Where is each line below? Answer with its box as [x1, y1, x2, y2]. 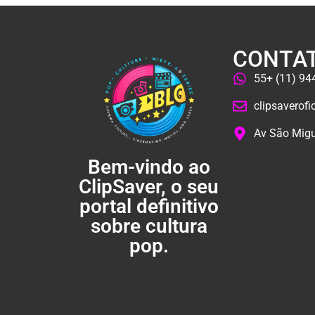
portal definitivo [79, 195, 219, 219]
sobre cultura [90, 214, 207, 238]
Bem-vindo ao [87, 155, 210, 179]
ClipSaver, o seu [79, 175, 219, 199]
